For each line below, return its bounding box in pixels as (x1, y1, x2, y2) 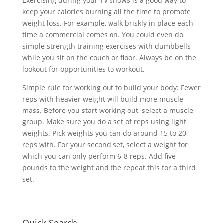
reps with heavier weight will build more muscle (22, 94, 183, 104)
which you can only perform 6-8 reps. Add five (22, 151, 176, 161)
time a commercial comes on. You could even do (22, 30, 183, 39)
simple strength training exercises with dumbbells (22, 41, 191, 51)
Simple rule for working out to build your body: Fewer (22, 83, 201, 92)
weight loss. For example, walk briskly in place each (22, 18, 193, 28)
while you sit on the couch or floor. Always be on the (22, 53, 196, 62)
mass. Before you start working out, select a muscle (22, 106, 193, 115)
